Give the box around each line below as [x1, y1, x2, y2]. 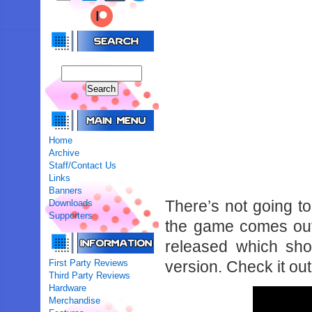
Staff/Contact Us [49, 160, 117, 171]
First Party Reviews [49, 258, 129, 268]
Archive [49, 148, 80, 158]
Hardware [49, 283, 87, 293]
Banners [49, 185, 83, 196]
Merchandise [49, 295, 101, 306]
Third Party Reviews [49, 270, 131, 281]
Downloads [49, 198, 93, 208]
